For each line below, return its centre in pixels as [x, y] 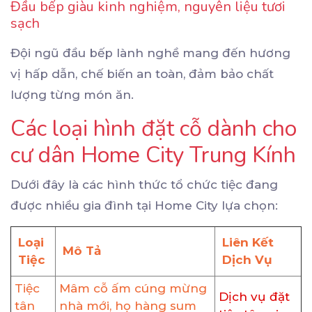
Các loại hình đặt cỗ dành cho [154, 128]
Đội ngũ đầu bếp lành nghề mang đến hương [150, 53]
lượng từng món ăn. [72, 94]
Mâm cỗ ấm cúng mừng [133, 288]
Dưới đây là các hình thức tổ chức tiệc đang [144, 184]
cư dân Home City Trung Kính [153, 155]
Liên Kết [248, 242]
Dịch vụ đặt [254, 296]
